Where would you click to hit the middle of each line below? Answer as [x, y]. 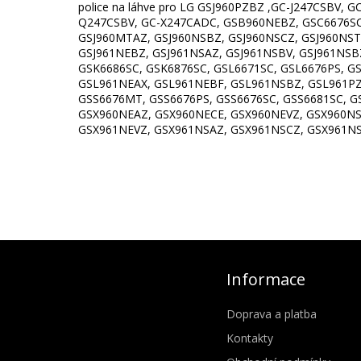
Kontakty [250, 338]
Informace [266, 279]
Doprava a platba [272, 313]
